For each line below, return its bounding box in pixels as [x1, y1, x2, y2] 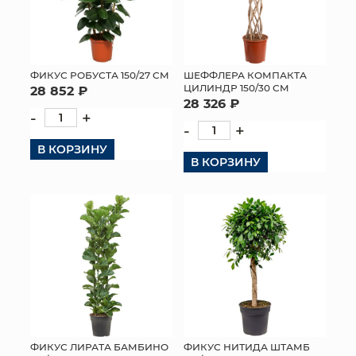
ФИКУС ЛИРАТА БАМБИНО [30, 340, 168, 353]
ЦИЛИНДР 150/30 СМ [184, 81, 289, 94]
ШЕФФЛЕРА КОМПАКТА [184, 68, 307, 81]
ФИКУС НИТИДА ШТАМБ [184, 340, 310, 353]
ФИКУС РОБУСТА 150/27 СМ [30, 68, 169, 81]
